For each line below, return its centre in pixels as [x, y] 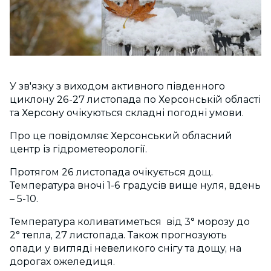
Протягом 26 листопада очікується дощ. [111, 172]
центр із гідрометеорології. [78, 149]
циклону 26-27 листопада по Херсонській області [135, 100]
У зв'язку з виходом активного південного [117, 87]
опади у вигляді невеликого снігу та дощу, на [126, 249]
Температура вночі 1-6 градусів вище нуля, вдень [135, 186]
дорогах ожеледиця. [62, 262]
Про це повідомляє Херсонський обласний [121, 136]
